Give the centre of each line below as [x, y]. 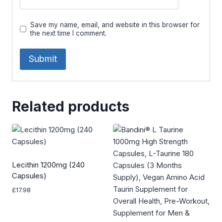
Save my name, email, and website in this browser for [115, 25]
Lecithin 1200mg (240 [48, 165]
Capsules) [29, 176]
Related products [71, 107]
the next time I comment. [69, 33]
